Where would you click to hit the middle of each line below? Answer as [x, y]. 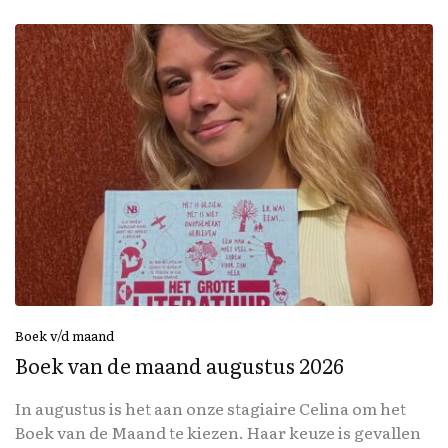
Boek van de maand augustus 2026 [179, 364]
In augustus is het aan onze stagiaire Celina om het [210, 407]
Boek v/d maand [64, 335]
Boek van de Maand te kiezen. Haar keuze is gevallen [218, 431]
